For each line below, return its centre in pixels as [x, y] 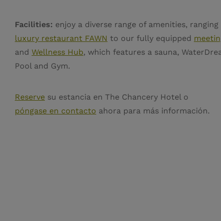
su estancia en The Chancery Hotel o [117, 97]
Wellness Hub [57, 52]
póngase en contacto [55, 110]
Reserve [30, 97]
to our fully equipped [151, 38]
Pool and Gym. [44, 66]
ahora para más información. [153, 110]
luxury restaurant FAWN [61, 38]
